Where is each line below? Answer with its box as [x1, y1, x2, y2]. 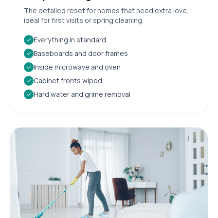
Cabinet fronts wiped [34, 75, 102, 85]
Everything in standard [34, 35, 106, 44]
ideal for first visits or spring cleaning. [24, 15, 144, 25]
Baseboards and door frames [34, 48, 128, 58]
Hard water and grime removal [34, 89, 130, 99]
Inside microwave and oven [34, 62, 121, 72]
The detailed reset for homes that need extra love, [24, 5, 189, 15]
